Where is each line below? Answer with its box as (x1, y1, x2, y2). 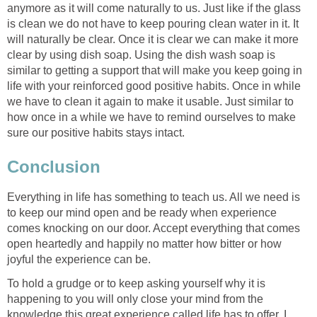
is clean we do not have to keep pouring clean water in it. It (7, 18, 299, 30)
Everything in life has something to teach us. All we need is (7, 190, 300, 203)
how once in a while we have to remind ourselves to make (7, 111, 296, 124)
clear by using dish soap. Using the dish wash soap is (7, 49, 275, 62)
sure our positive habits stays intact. (7, 127, 185, 139)
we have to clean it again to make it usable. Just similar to (7, 96, 294, 108)
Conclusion (7, 156, 100, 176)
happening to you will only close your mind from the (7, 292, 263, 305)
